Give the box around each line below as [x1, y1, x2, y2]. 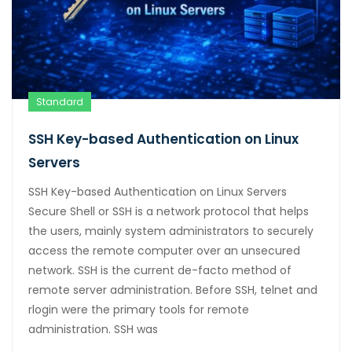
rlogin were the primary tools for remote [28, 301, 249, 317]
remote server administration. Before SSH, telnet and [28, 281, 317, 298]
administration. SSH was [28, 321, 158, 337]
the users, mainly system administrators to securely [28, 222, 313, 239]
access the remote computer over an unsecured [28, 242, 300, 258]
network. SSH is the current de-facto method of [28, 262, 291, 278]
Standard [36, 94, 83, 108]
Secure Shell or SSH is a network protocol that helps [28, 203, 309, 219]
